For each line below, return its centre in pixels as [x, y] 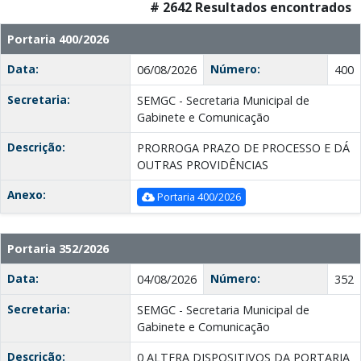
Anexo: [27, 195]
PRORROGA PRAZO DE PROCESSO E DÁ [243, 148]
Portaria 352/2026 [58, 249]
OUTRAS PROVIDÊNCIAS [203, 165]
